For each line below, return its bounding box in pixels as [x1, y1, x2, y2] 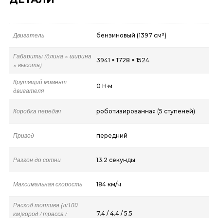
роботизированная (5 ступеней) [96, 108, 195, 115]
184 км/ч [96, 181, 121, 188]
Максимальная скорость [13, 180, 82, 188]
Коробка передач [13, 107, 61, 115]
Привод [13, 131, 34, 140]
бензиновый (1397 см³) [96, 32, 166, 39]
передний [96, 132, 127, 140]
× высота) [13, 60, 42, 69]
